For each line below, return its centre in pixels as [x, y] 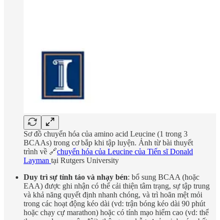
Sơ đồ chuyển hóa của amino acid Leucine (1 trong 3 [106, 134]
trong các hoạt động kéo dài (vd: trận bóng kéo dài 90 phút [114, 204]
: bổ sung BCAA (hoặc [164, 177]
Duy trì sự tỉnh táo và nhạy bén [76, 177]
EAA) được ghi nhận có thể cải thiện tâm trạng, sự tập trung [117, 186]
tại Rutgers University [85, 161]
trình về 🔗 [40, 152]
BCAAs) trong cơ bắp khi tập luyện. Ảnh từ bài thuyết [108, 143]
